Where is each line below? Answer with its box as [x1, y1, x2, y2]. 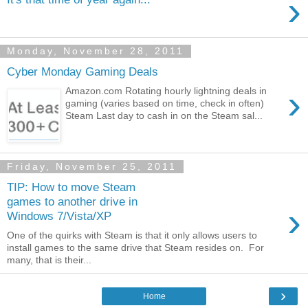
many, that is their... [7, 254, 91, 266]
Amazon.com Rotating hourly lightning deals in [65, 85, 267, 97]
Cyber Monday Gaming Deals [7, 64, 158, 78]
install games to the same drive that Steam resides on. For [7, 242, 264, 254]
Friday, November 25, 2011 [7, 161, 177, 173]
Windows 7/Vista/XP [7, 208, 111, 223]
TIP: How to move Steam [7, 179, 135, 194]
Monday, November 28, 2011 [7, 45, 184, 57]
